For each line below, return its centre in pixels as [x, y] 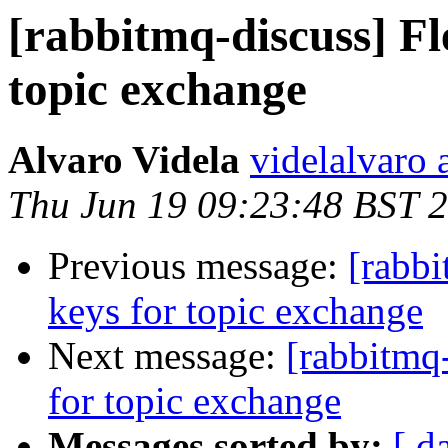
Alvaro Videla [124, 160]
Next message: [167, 356]
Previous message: [198, 266]
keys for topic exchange [235, 311]
